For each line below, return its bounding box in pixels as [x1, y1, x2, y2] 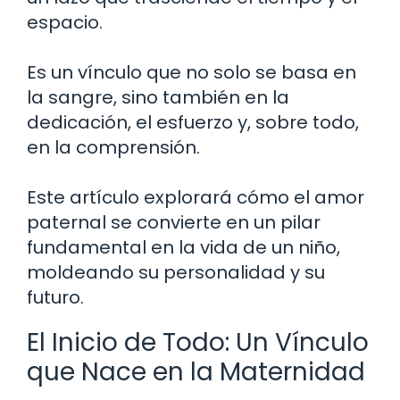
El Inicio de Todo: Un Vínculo [27, 324, 369, 360]
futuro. [27, 284, 84, 310]
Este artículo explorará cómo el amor [27, 184, 364, 210]
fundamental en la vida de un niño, [27, 234, 340, 260]
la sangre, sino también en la [27, 84, 289, 110]
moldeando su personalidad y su [27, 259, 325, 285]
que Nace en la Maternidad [27, 354, 365, 389]
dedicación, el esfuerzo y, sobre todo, [27, 109, 359, 135]
